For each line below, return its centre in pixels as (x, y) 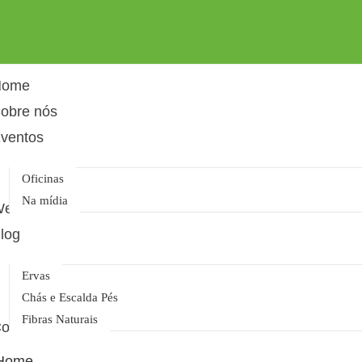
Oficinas (43, 179)
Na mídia (45, 200)
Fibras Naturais (60, 319)
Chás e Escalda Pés (70, 297)
